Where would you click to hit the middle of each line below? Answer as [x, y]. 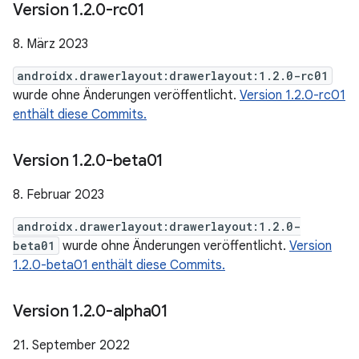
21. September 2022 [71, 345]
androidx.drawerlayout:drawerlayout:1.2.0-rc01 [173, 76]
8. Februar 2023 [58, 195]
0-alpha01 [132, 311]
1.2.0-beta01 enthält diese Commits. [119, 265]
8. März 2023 [50, 44]
